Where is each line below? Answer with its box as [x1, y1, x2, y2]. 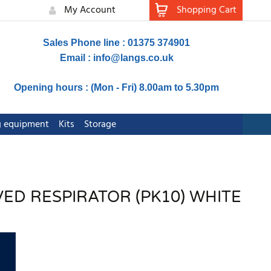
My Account [64, 2, 116, 18]
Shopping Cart [177, 2, 237, 18]
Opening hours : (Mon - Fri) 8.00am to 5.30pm [14, 82, 220, 93]
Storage [83, 117, 116, 133]
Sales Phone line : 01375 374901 [43, 38, 191, 48]
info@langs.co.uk [93, 53, 174, 63]
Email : [59, 53, 93, 63]
